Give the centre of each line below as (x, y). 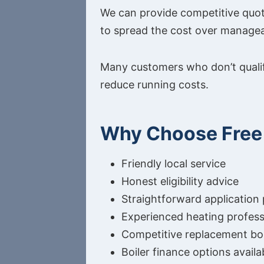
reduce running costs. (154, 85)
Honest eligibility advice (180, 181)
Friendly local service (174, 164)
